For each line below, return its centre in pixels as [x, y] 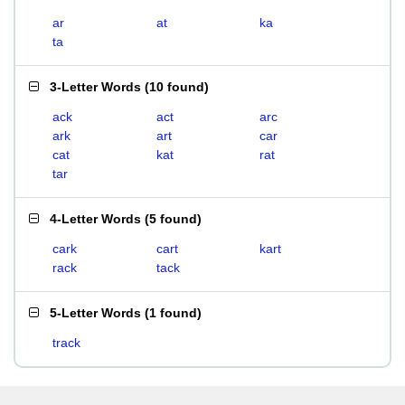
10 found [177, 87]
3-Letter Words [95, 87]
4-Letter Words [95, 219]
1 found [173, 313]
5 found [173, 219]
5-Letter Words [95, 313]
